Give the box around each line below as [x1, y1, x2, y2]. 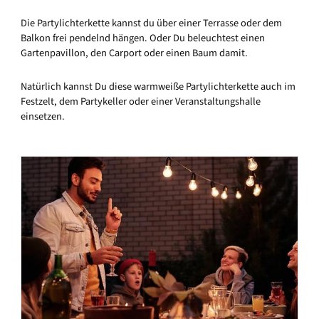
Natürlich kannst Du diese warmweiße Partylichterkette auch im [21, 78, 296, 94]
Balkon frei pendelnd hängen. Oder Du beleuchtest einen [21, 31, 265, 46]
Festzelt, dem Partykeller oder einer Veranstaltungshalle [21, 93, 261, 109]
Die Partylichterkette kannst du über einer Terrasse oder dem [21, 16, 282, 31]
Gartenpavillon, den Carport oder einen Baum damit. [21, 46, 248, 61]
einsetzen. [21, 108, 65, 124]
